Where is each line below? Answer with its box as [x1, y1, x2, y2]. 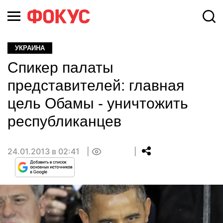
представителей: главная [7, 77, 184, 94]
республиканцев [7, 113, 121, 129]
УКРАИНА [15, 44, 45, 52]
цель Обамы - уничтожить [7, 95, 188, 111]
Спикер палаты [7, 59, 113, 76]
